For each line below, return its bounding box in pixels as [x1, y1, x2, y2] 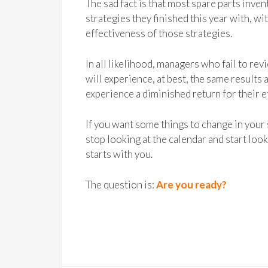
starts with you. [86, 148, 153, 160]
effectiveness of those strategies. [86, 27, 232, 39]
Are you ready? [156, 178, 227, 191]
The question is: [86, 178, 156, 191]
